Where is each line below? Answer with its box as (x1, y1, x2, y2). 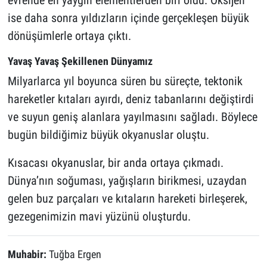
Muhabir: (7, 249, 49, 261)
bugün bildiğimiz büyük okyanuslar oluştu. (7, 128, 209, 142)
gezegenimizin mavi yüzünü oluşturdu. (7, 209, 191, 224)
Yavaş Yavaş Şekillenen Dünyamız (7, 54, 153, 67)
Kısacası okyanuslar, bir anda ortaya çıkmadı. (7, 156, 223, 170)
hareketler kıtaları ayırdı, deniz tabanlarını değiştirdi (7, 92, 254, 107)
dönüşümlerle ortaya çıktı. (7, 28, 131, 43)
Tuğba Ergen (48, 249, 101, 261)
